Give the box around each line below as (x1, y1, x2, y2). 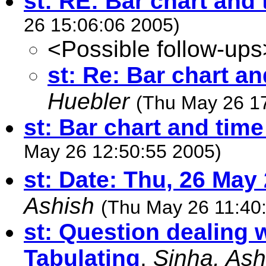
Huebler (47, 88, 129, 114)
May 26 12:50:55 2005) (24, 141, 221, 166)
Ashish (24, 193, 94, 218)
